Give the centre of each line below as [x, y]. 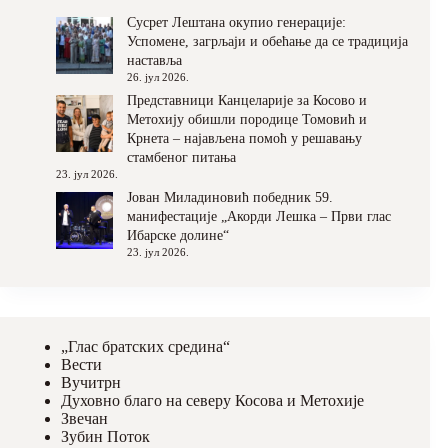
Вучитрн [91, 382]
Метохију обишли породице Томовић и [247, 119]
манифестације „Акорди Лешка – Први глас [259, 216]
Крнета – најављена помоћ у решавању [244, 138]
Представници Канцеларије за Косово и [247, 100]
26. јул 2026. [158, 76]
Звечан [84, 418]
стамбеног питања [181, 157]
